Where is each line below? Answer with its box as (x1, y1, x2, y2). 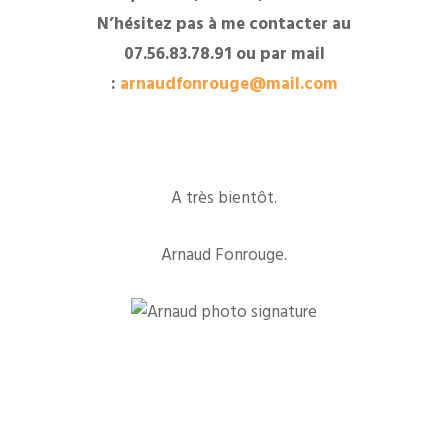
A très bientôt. (171, 185, 277, 213)
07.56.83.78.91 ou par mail (123, 41, 325, 69)
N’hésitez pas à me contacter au (97, 11, 351, 39)
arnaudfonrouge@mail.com (119, 71, 338, 99)
